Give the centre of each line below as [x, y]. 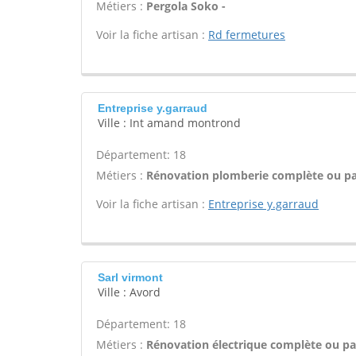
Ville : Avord [129, 292]
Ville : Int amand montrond [169, 123]
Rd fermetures [247, 35]
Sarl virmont [130, 277]
